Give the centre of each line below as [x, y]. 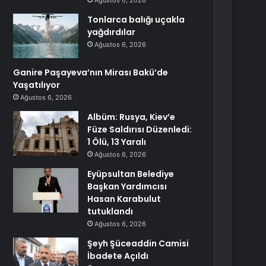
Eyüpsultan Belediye [131, 174]
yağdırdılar [112, 32]
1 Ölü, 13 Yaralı [117, 142]
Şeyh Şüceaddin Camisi [138, 243]
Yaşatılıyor [37, 85]
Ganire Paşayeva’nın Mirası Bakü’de [91, 72]
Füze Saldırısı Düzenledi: [140, 129]
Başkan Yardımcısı [127, 186]
